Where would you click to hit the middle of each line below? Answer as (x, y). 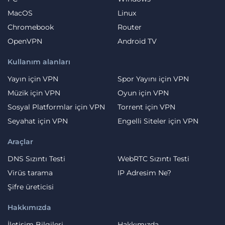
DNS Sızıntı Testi (36, 158)
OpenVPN (25, 41)
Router (130, 27)
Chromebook (31, 27)
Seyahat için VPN (38, 121)
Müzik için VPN (34, 93)
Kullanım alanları (39, 62)
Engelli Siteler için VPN (158, 121)
